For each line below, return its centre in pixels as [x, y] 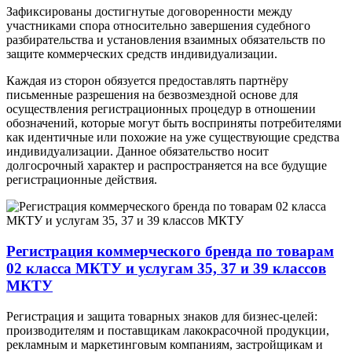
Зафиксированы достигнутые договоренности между [149, 12]
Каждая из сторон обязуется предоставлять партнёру [147, 81]
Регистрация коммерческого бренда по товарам [170, 251]
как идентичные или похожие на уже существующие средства [173, 137]
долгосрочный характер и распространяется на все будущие [167, 166]
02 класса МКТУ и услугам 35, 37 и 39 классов [166, 269]
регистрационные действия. [82, 180]
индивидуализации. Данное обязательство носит [137, 152]
